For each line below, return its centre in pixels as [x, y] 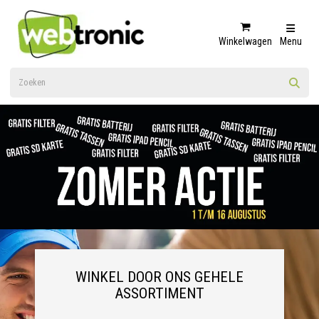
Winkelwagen [245, 41]
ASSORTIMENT [159, 293]
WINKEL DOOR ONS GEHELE [159, 277]
